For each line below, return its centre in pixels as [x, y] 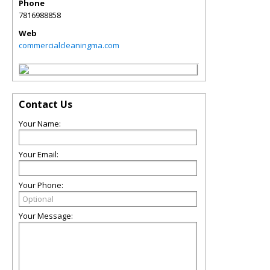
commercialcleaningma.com [69, 45]
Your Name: [40, 124]
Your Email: [39, 154]
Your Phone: [41, 185]
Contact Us [46, 104]
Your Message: [46, 216]
